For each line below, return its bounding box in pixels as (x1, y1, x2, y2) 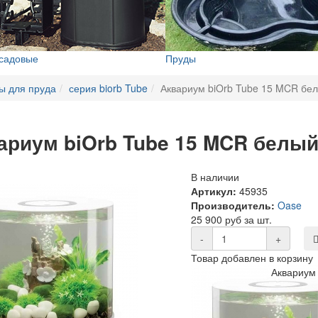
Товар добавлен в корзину (191, 251, 314, 265)
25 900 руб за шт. (191, 212, 273, 227)
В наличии (191, 170, 240, 185)
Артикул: (191, 184, 237, 199)
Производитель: (191, 198, 275, 213)
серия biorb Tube (68, 80, 148, 95)
